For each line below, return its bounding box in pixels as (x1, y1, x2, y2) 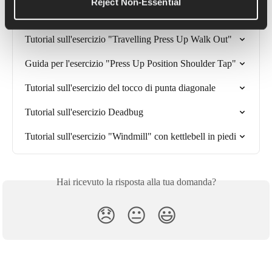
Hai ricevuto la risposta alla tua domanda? (56, 176, 216, 187)
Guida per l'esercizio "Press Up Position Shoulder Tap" (25, 58, 236, 69)
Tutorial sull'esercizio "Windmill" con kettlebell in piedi (25, 131, 236, 141)
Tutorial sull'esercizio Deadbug (25, 106, 143, 117)
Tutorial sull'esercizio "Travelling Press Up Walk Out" (25, 33, 232, 44)
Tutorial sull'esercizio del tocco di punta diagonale (25, 82, 216, 93)
